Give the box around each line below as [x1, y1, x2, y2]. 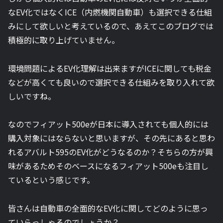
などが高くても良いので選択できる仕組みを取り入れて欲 [8, 76, 215, 88]
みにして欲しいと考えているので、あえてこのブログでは [8, 19, 214, 32]
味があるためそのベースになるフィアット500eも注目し [8, 160, 209, 172]
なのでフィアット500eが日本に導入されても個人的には [8, 118, 209, 130]
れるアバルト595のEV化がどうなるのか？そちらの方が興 [8, 146, 213, 158]
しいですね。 [8, 90, 56, 102]
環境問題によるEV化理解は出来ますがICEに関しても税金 [8, 62, 212, 74]
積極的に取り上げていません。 [8, 33, 119, 46]
